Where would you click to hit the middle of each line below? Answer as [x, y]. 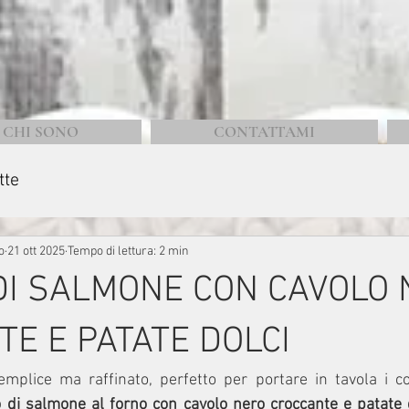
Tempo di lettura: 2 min [128, 251]
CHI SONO [40, 132]
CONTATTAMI [264, 132]
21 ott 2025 [36, 251]
